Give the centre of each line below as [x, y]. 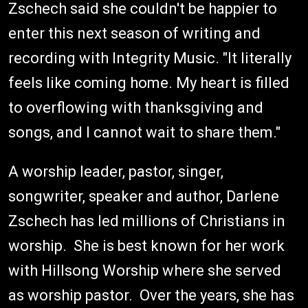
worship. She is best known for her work [146, 246]
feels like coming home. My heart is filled [149, 83]
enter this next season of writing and [134, 33]
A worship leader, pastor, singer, [116, 172]
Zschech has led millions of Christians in [147, 221]
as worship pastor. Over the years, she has [151, 295]
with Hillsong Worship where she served [145, 271]
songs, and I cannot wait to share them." [144, 132]
